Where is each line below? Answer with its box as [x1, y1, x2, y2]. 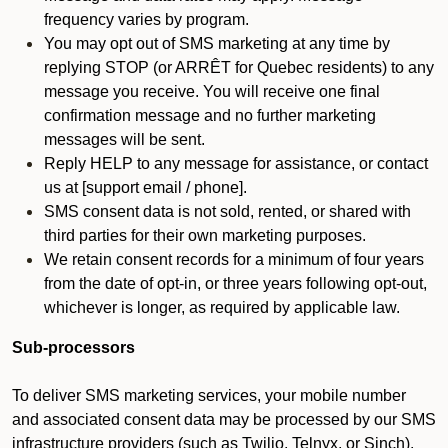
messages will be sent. [44, 131, 205, 148]
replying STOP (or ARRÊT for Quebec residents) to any [44, 59, 434, 76]
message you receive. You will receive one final [44, 83, 380, 100]
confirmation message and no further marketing [44, 107, 376, 124]
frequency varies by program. [44, 11, 249, 28]
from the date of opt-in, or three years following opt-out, [44, 275, 427, 292]
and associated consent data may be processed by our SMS [12, 411, 436, 428]
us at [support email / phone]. [44, 179, 247, 196]
